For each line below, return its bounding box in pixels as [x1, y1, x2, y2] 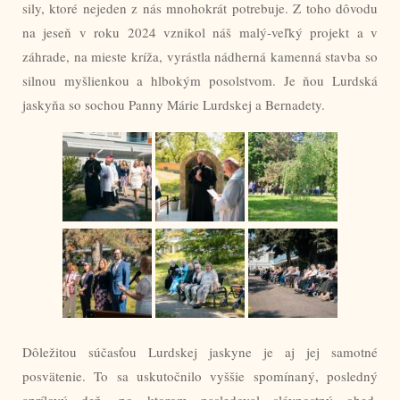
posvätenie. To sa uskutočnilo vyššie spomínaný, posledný [22, 366, 378, 385]
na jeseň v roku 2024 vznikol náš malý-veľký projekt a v [22, 22, 378, 41]
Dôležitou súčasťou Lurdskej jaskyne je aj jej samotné [22, 342, 378, 361]
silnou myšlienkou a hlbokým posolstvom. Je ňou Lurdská [22, 71, 378, 89]
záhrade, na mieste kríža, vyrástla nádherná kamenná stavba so [22, 46, 378, 65]
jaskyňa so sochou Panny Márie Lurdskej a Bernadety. [22, 95, 325, 113]
